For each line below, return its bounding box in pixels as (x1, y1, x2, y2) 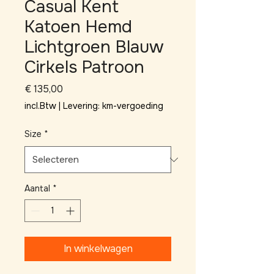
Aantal (24, 183, 50, 194)
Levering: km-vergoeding (63, 100, 163, 111)
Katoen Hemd (24, 16, 132, 38)
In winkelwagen (63, 242, 133, 255)
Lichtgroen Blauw (24, 36, 164, 58)
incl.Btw (24, 100, 59, 111)
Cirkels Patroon (24, 56, 144, 78)
